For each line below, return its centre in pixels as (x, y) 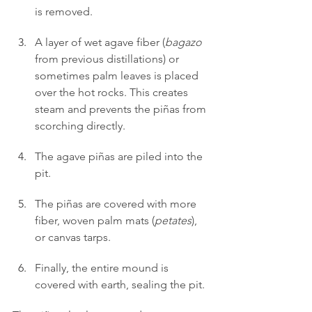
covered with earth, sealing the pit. (120, 284)
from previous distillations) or (108, 58)
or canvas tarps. (73, 237)
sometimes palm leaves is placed (118, 75)
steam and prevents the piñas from (122, 109)
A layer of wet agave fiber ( (100, 42)
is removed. (64, 11)
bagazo (184, 42)
